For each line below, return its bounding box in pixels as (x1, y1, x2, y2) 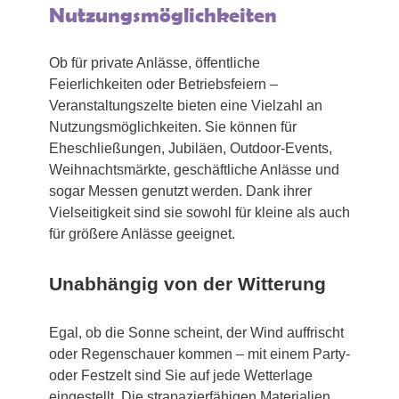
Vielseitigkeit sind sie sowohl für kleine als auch (49, 205, 350, 221)
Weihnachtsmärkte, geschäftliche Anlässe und (49, 162, 339, 178)
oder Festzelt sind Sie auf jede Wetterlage (49, 367, 313, 383)
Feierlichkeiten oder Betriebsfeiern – (49, 77, 278, 93)
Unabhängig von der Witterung (49, 273, 326, 294)
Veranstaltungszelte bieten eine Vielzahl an (49, 98, 322, 114)
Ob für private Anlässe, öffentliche (49, 55, 260, 71)
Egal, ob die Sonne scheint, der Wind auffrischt (49, 324, 344, 340)
